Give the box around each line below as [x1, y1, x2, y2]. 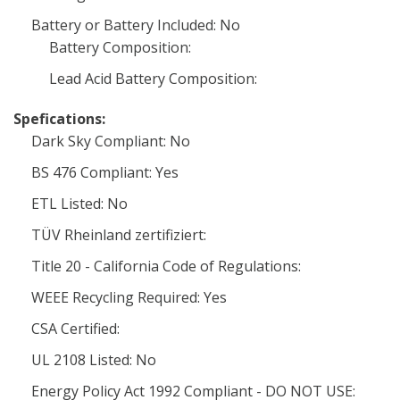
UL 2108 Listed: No [31, 350, 156, 370]
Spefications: [13, 109, 105, 129]
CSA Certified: [31, 319, 120, 338]
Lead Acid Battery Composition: [49, 69, 257, 88]
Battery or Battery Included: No [31, 15, 240, 35]
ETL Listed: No [31, 194, 128, 213]
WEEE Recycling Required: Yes [31, 287, 227, 307]
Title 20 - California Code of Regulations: [31, 256, 301, 276]
